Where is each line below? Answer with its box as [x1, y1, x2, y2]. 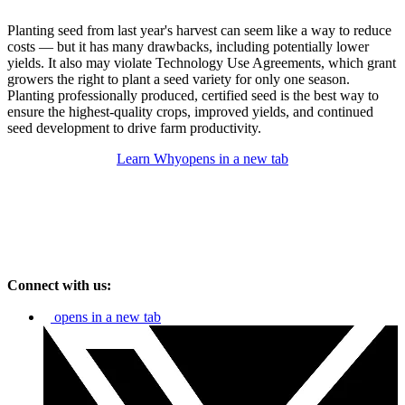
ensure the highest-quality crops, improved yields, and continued [7, 103, 373, 119]
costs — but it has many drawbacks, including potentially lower [7, 38, 369, 54]
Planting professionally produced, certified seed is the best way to [7, 87, 379, 103]
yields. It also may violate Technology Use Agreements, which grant [7, 54, 396, 71]
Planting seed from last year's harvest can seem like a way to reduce [7, 22, 391, 38]
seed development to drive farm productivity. [7, 119, 261, 136]
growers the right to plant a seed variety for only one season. [7, 71, 350, 87]
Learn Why [117, 150, 182, 166]
